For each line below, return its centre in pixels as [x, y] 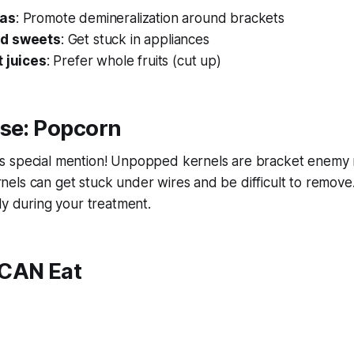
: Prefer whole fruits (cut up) [134, 61]
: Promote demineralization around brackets [150, 19]
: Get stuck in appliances [135, 40]
